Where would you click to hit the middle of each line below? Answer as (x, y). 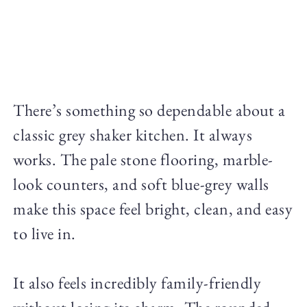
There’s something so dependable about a (149, 110)
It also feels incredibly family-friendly (137, 283)
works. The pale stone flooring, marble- (143, 160)
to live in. (45, 234)
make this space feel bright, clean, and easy (153, 209)
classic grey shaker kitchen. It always (133, 135)
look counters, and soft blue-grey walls (141, 184)
